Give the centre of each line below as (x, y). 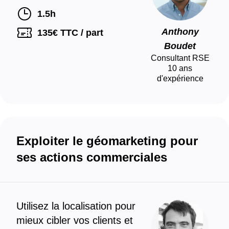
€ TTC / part (78, 33)
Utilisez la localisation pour (76, 206)
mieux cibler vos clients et (75, 220)
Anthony (180, 31)
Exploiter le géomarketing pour (107, 141)
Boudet (180, 46)
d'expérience (180, 78)
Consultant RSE (180, 58)
